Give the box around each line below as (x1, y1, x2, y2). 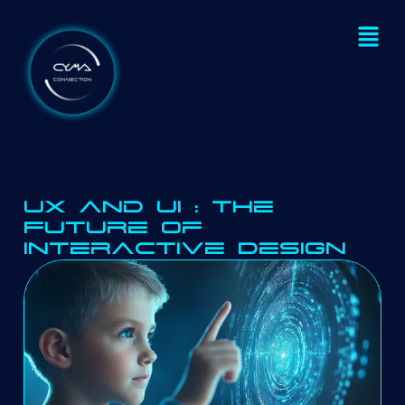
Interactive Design (24, 240, 346, 257)
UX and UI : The (24, 199, 274, 215)
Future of (24, 220, 202, 236)
